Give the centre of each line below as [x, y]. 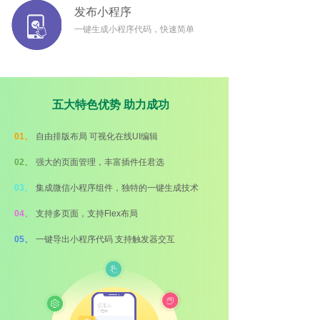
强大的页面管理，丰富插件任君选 [100, 162]
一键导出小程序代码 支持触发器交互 [105, 239]
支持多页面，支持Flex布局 [87, 214]
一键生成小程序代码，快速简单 [134, 29]
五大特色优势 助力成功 [110, 105]
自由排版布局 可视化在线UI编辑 [98, 136]
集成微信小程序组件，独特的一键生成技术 [117, 188]
